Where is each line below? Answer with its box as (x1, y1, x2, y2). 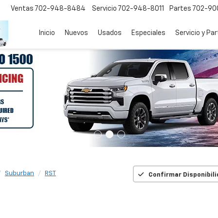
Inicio (39, 30, 55, 37)
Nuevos (65, 30, 88, 37)
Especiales (131, 30, 165, 37)
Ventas (11, 5, 34, 13)
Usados (98, 30, 122, 37)
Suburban (5, 170, 34, 177)
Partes (169, 5, 191, 13)
